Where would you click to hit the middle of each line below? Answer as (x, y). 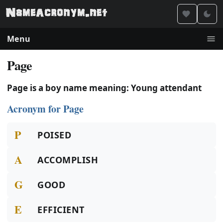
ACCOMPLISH (68, 160)
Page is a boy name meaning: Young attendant (104, 88)
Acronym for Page (45, 109)
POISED (55, 135)
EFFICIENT (61, 210)
